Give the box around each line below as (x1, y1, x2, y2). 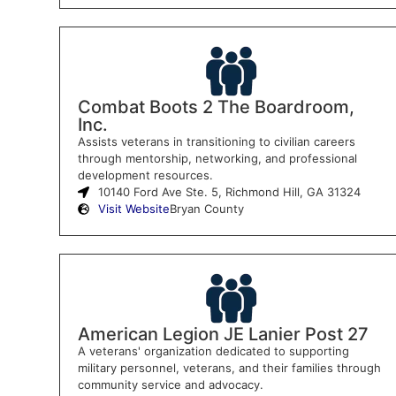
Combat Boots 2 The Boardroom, (77, 95, 354, 118)
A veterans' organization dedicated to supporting (77, 343, 349, 358)
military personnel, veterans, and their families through (77, 360, 381, 375)
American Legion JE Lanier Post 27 (77, 323, 369, 345)
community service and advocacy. (77, 377, 263, 392)
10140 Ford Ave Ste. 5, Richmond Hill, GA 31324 (97, 184, 361, 199)
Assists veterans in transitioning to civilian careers (77, 133, 355, 148)
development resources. (77, 167, 213, 182)
